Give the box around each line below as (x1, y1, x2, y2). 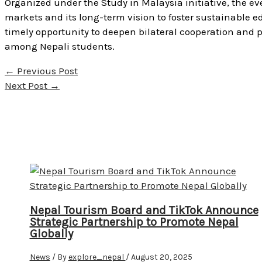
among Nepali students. (5, 40, 115, 52)
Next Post (5, 79, 50, 91)
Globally (29, 227, 73, 241)
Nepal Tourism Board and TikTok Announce (29, 204, 258, 218)
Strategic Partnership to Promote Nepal (29, 215, 239, 229)
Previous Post (15, 64, 78, 77)
